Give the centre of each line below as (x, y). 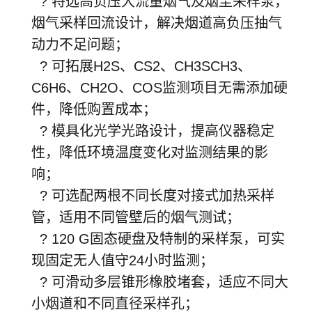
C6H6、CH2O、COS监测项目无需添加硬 (159, 87)
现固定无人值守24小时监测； (123, 260)
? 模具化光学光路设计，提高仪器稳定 (153, 131)
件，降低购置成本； (94, 109)
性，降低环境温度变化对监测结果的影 (150, 152)
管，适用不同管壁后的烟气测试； (136, 217)
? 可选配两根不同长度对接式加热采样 (153, 195)
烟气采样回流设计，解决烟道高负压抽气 (157, 23)
